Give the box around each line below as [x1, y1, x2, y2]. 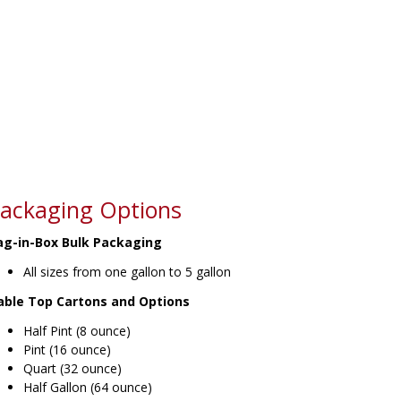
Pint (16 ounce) [23, 341, 111, 358]
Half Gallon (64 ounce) [23, 379, 152, 396]
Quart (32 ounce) [23, 360, 122, 377]
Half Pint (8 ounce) [23, 322, 131, 339]
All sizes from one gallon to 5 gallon [23, 263, 231, 280]
